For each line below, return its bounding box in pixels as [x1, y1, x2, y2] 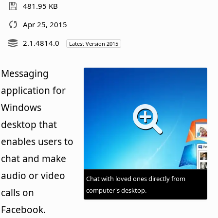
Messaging [1, 67, 49, 80]
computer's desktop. [86, 185, 146, 195]
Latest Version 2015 [69, 39, 119, 47]
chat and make [1, 152, 67, 165]
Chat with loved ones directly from [86, 174, 185, 183]
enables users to [1, 135, 74, 148]
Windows [1, 101, 42, 114]
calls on [1, 186, 35, 199]
